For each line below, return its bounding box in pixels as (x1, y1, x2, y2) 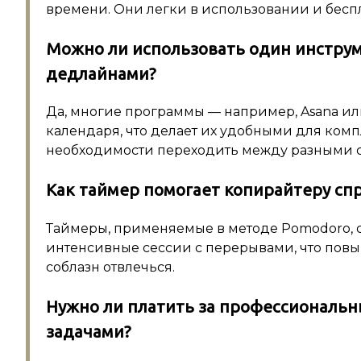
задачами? (46, 322, 131, 341)
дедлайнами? (46, 64, 156, 83)
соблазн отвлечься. (46, 259, 175, 275)
